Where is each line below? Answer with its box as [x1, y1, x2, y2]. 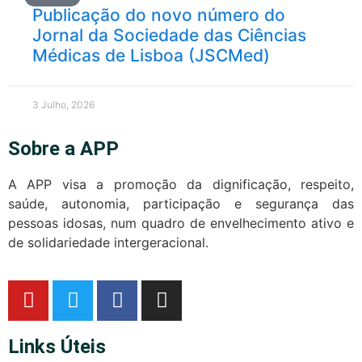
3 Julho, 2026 [32, 99, 95, 112]
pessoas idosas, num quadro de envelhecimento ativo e [8, 215, 354, 232]
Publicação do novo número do [32, 5, 285, 26]
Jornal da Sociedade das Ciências [32, 25, 306, 46]
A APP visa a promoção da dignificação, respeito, [8, 176, 354, 193]
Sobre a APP [8, 137, 119, 161]
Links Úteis [8, 335, 106, 358]
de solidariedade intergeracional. [8, 234, 208, 251]
